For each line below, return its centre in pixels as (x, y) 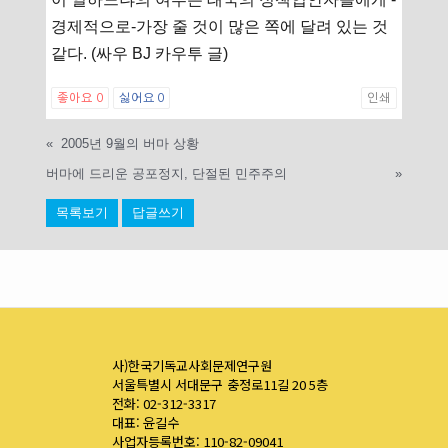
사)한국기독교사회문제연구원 (192, 365)
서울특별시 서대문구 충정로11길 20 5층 (220, 384)
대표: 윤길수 (146, 422)
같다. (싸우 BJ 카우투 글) (140, 53)
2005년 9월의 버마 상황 (130, 143)
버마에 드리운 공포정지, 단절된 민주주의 (167, 173)
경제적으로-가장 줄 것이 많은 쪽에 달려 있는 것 (220, 26)
